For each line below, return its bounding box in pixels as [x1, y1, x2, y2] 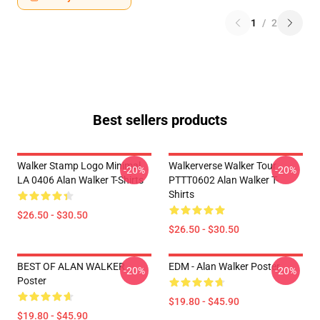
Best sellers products [93, 111, 227, 129]
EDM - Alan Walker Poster [169, 261, 280, 272]
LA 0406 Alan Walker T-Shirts [17, 174, 144, 186]
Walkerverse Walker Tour [169, 160, 276, 171]
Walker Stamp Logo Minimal [17, 160, 141, 171]
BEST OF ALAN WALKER [17, 261, 125, 272]
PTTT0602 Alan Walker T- [169, 174, 279, 186]
